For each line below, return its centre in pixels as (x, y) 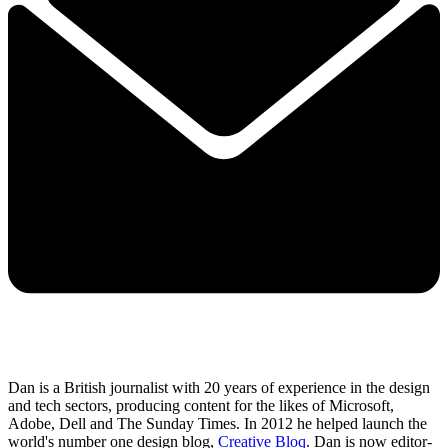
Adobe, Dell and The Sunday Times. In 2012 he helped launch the (217, 423)
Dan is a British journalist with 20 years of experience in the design (219, 387)
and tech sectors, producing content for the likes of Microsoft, (201, 405)
